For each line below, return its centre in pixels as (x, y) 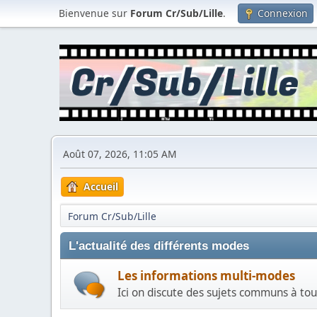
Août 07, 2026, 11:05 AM (120, 154)
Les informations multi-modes (206, 276)
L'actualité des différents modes (159, 246)
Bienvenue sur (94, 13)
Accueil (101, 187)
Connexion (283, 13)
